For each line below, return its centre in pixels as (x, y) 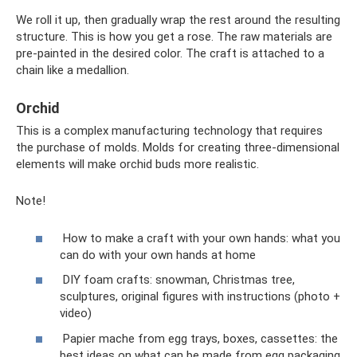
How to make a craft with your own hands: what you (200, 238)
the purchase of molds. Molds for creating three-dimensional (178, 148)
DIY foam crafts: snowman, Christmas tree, (177, 280)
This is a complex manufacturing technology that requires (169, 131)
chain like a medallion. (73, 71)
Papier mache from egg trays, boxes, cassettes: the (199, 338)
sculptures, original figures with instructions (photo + (200, 297)
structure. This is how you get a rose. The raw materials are (174, 37)
